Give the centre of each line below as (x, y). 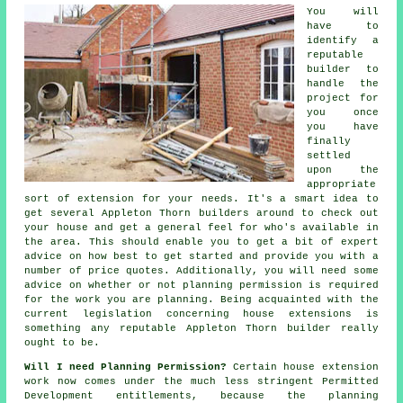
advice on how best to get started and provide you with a (201, 256)
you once (343, 112)
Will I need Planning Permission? (129, 367)
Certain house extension (306, 367)
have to (343, 26)
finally (329, 141)
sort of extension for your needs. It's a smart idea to (201, 198)
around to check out (313, 213)
